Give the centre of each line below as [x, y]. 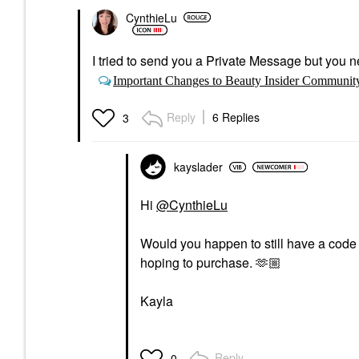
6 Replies [236, 117]
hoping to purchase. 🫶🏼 [211, 262]
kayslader [198, 167]
